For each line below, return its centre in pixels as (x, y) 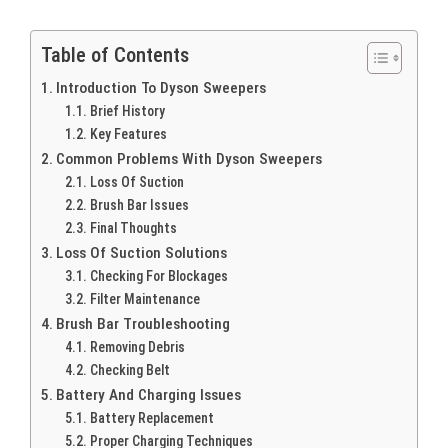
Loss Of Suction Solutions (142, 252)
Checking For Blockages (158, 275)
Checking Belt (129, 369)
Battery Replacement (151, 417)
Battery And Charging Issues (149, 394)
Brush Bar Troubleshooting (143, 323)
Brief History (127, 110)
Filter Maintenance (144, 298)
